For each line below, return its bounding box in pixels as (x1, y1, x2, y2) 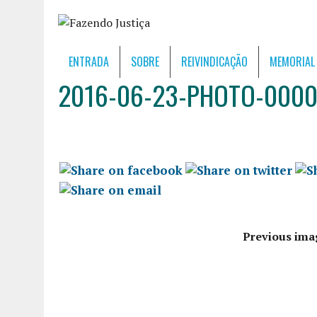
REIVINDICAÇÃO (181, 53, 248, 70)
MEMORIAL (270, 53, 315, 70)
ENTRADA (69, 53, 109, 70)
